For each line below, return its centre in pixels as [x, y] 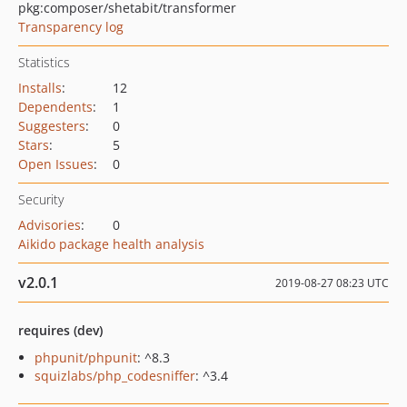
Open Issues [56, 164]
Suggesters [52, 126]
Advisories [50, 225]
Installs [40, 88]
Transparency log [71, 27]
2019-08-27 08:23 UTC [332, 283]
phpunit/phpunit [86, 357]
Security [41, 199]
